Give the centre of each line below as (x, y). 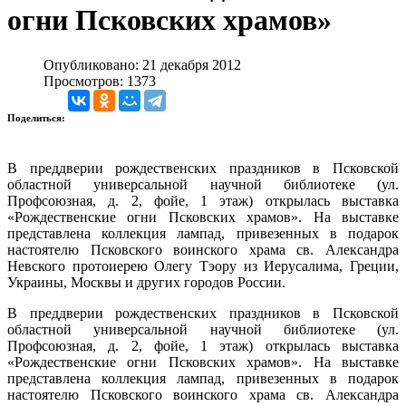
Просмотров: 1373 (100, 81)
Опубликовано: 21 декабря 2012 (142, 64)
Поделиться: (38, 117)
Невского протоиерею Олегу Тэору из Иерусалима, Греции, (203, 266)
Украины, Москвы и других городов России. (146, 282)
